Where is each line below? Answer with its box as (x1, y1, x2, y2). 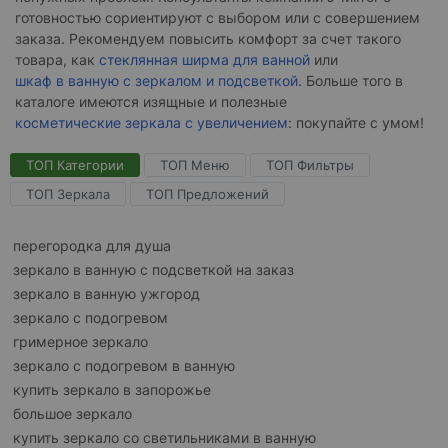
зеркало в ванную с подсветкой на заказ (13, 261, 294, 279)
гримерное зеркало (13, 333, 148, 351)
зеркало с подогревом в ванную (13, 357, 235, 375)
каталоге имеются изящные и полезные (15, 93, 287, 111)
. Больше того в (298, 72, 403, 90)
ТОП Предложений (146, 186, 269, 203)
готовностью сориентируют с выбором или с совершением (15, 9, 420, 27)
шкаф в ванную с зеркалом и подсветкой (15, 72, 298, 90)
